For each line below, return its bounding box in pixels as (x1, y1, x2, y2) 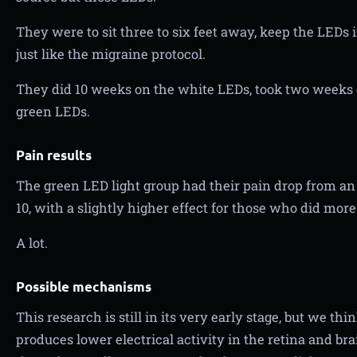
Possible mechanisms (16, 278, 151, 295)
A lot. (16, 234, 48, 251)
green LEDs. (16, 103, 90, 120)
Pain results (16, 147, 92, 163)
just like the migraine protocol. (16, 45, 206, 62)
